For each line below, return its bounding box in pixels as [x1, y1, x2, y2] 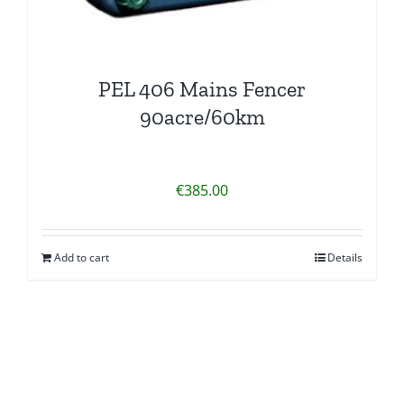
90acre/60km [139, 103, 265, 130]
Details [327, 249, 363, 265]
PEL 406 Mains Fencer [98, 75, 306, 102]
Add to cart [54, 249, 109, 265]
